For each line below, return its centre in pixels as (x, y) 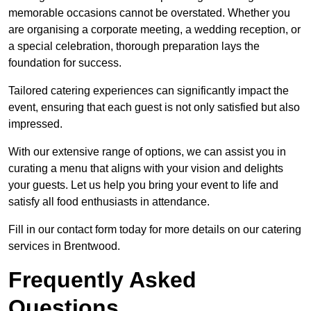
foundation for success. (65, 63)
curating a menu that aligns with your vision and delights (146, 169)
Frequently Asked (102, 280)
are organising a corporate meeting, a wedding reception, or (154, 30)
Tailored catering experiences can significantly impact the (149, 91)
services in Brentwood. (64, 246)
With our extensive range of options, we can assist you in (147, 152)
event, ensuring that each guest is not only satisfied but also (154, 108)
